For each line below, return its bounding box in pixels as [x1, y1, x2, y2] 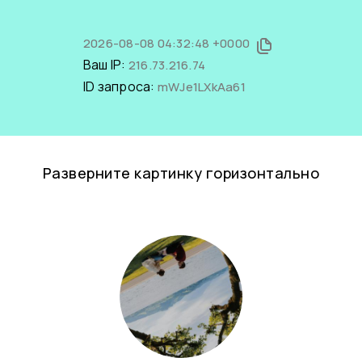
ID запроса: [82, 78, 158, 95]
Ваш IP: [82, 56, 128, 74]
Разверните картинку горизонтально [42, 163, 320, 183]
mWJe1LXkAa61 [157, 78, 246, 95]
